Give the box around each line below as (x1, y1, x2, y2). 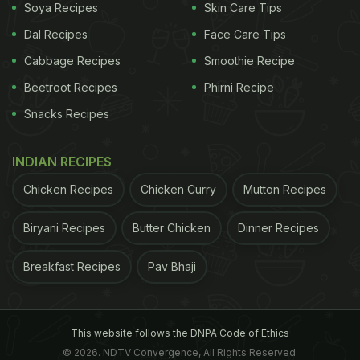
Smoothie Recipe (204, 53, 295, 67)
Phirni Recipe (204, 80, 274, 94)
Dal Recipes (24, 27, 88, 41)
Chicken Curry (141, 182, 216, 196)
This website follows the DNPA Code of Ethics (71, 326, 289, 339)
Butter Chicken (133, 220, 211, 235)
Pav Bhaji (148, 259, 196, 273)
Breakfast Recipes (23, 259, 121, 273)
